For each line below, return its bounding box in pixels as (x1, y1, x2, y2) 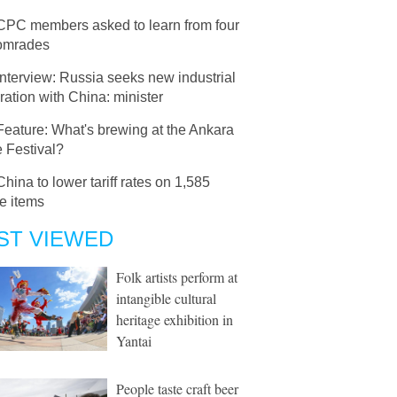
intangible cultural (116, 289, 216, 307)
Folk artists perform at (116, 268, 237, 286)
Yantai (116, 331, 152, 350)
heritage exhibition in (116, 310, 233, 329)
